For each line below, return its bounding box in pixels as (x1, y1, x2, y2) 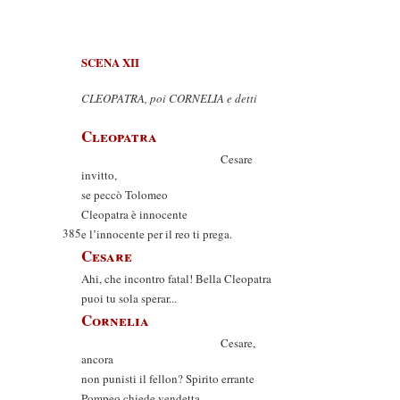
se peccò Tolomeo (81, 187, 168, 203)
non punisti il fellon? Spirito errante (81, 371, 254, 387)
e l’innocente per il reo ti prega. (81, 226, 232, 242)
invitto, (81, 167, 117, 183)
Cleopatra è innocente (81, 206, 187, 222)
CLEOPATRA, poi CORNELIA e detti (81, 90, 257, 106)
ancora (81, 351, 113, 367)
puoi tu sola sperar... (81, 290, 177, 306)
